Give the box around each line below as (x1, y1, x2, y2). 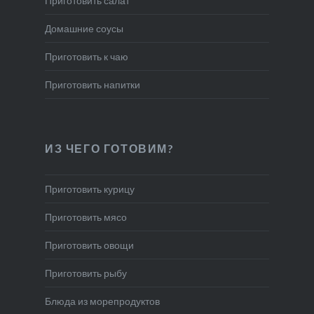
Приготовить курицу (44, 182, 135, 195)
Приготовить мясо (44, 210, 127, 223)
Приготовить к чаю (44, 50, 128, 62)
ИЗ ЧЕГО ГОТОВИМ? (44, 141, 175, 155)
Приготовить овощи (44, 238, 134, 251)
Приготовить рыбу (44, 266, 127, 279)
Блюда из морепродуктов (44, 294, 160, 307)
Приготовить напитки (44, 78, 140, 90)
